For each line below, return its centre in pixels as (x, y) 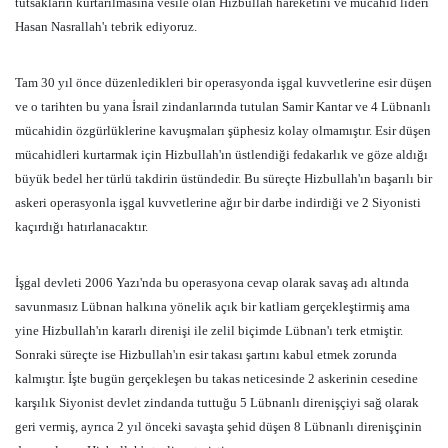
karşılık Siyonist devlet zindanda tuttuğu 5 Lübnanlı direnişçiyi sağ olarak (217, 402)
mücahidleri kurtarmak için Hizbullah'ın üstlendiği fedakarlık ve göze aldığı (221, 154)
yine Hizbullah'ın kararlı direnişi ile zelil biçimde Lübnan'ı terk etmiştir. (209, 330)
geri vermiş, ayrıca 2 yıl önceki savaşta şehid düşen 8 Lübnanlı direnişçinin (218, 426)
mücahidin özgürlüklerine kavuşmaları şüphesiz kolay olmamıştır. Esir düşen (223, 130)
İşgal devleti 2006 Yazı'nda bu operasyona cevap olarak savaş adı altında (212, 282)
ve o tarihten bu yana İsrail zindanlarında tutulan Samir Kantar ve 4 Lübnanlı (223, 106)
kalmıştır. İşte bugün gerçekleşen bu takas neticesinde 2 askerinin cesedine (216, 378)
